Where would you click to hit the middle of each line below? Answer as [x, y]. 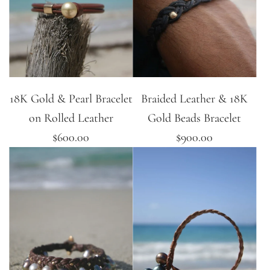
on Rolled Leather [71, 118]
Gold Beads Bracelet [195, 118]
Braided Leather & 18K [195, 99]
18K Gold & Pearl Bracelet [71, 99]
